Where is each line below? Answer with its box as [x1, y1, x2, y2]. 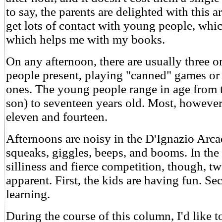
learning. [6, 187, 50, 201]
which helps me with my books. [6, 33, 165, 46]
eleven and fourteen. [6, 110, 108, 123]
